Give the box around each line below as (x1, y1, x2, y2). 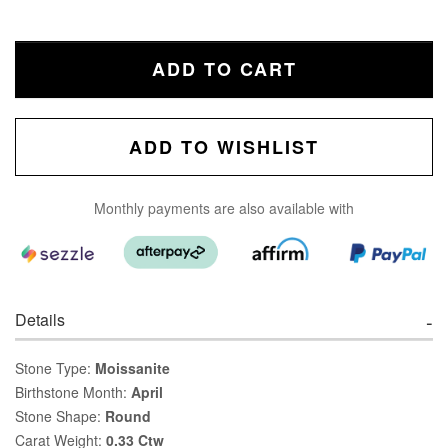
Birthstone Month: (15, 381, 131, 402)
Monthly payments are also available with (94, 198, 354, 218)
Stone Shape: (15, 405, 105, 426)
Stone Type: (15, 357, 95, 378)
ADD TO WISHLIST (129, 134, 319, 160)
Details (15, 307, 65, 331)
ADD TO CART (151, 56, 297, 82)
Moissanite (95, 357, 170, 378)
